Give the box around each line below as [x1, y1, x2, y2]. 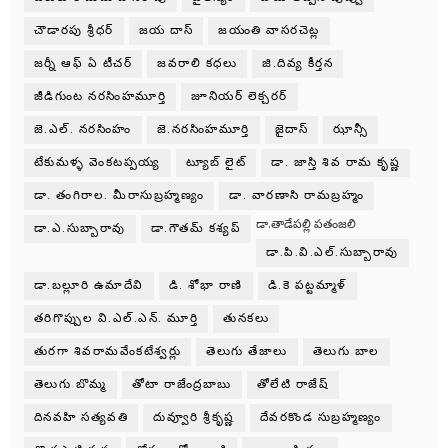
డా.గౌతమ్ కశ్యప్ [150, 221, 242, 237]
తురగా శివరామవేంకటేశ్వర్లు [33, 344, 182, 360]
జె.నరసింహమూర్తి [156, 122, 250, 138]
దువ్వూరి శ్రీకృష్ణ [153, 410, 235, 426]
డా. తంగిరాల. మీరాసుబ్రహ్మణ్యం [33, 188, 205, 204]
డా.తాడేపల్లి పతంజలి [256, 215, 357, 233]
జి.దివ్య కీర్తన [262, 56, 334, 72]
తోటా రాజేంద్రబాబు [131, 377, 232, 393]
